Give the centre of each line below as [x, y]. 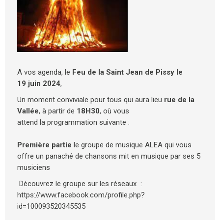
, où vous [114, 111]
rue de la [179, 100]
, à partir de [58, 111]
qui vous [178, 145]
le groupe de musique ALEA [117, 145]
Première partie [44, 145]
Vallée [28, 111]
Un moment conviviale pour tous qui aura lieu [91, 100]
